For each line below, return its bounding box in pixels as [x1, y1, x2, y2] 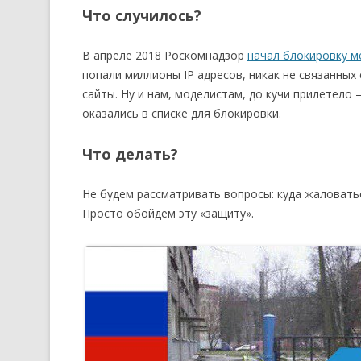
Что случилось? [82, 6, 201, 25]
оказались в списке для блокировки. [82, 106, 281, 121]
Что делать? [82, 144, 178, 164]
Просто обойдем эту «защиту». [82, 205, 254, 221]
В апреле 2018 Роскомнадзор [82, 48, 247, 63]
